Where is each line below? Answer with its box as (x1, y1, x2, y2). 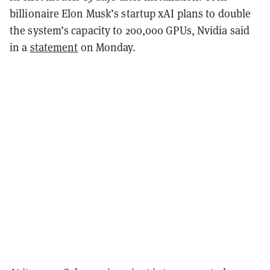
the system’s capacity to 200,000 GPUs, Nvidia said (10, 22, 250, 37)
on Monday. (78, 39, 136, 54)
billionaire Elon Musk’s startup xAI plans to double (10, 5, 251, 20)
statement (30, 39, 78, 54)
